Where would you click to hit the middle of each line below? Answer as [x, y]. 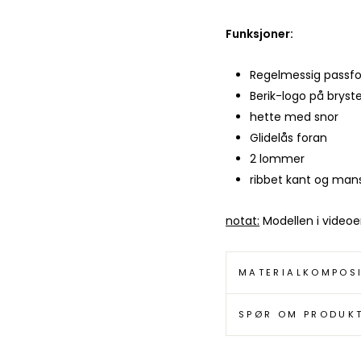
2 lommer [277, 159]
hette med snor [294, 117]
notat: [243, 221]
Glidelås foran [288, 138]
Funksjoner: [259, 34]
